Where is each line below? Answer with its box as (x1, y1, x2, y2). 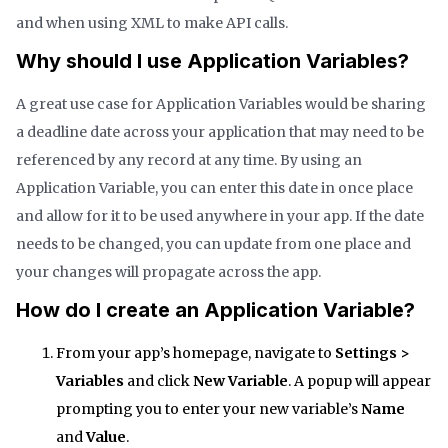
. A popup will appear (288, 371, 431, 390)
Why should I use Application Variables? (16, 48, 409, 73)
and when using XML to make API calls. (16, 13, 288, 32)
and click (124, 371, 193, 390)
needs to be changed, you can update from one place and (16, 234, 411, 253)
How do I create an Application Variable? (16, 297, 415, 322)
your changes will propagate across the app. (16, 262, 321, 281)
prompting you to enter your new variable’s (56, 399, 361, 418)
